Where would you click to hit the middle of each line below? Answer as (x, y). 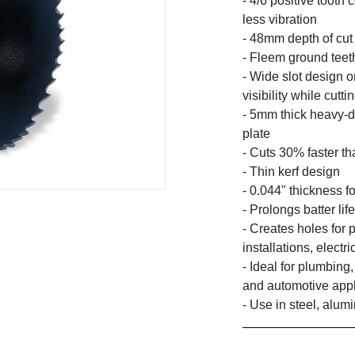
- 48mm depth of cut (298, 39)
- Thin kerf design (292, 172)
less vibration (280, 20)
